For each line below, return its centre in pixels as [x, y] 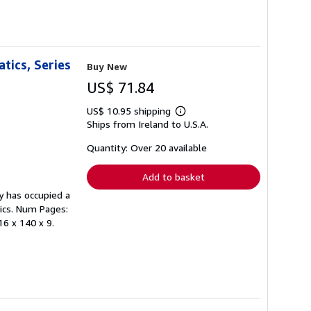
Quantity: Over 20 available [147, 147]
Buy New [107, 66]
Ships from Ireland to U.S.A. [148, 124]
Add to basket [174, 176]
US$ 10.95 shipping [130, 110]
